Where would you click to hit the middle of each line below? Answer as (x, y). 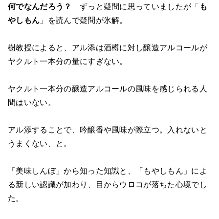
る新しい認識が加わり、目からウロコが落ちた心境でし (108, 184)
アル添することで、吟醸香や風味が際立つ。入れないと (108, 130)
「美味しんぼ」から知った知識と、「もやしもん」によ (108, 171)
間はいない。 (32, 102)
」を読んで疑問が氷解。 (84, 20)
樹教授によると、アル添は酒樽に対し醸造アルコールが (108, 47)
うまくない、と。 (40, 143)
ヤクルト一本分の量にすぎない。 (68, 61)
